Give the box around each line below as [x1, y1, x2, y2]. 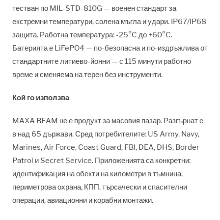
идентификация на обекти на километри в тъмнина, [12, 169, 183, 178]
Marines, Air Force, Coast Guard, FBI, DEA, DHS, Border [12, 142, 199, 152]
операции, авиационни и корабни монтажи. [12, 195, 153, 205]
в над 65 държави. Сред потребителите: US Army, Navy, [12, 129, 199, 138]
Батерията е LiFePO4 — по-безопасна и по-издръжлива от [12, 43, 208, 53]
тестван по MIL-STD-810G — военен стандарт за [12, 3, 176, 13]
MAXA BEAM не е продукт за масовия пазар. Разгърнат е [12, 116, 203, 125]
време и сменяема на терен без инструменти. [12, 70, 163, 79]
